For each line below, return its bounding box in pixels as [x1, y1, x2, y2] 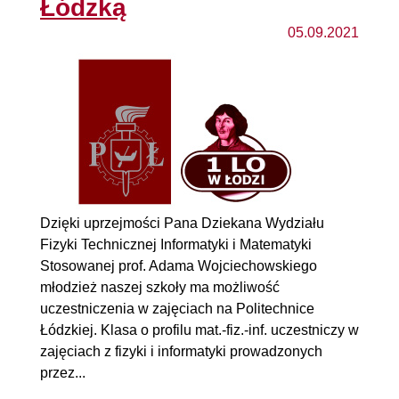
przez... [40, 364, 85, 380]
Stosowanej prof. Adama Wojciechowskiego [40, 257, 317, 273]
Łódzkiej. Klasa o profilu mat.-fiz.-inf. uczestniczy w [40, 322, 359, 338]
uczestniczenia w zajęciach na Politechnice [40, 300, 314, 316]
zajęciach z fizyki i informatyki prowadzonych [40, 343, 322, 359]
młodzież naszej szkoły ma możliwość [40, 279, 280, 295]
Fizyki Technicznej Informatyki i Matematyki [40, 236, 312, 252]
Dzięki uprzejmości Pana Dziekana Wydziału [40, 215, 324, 231]
